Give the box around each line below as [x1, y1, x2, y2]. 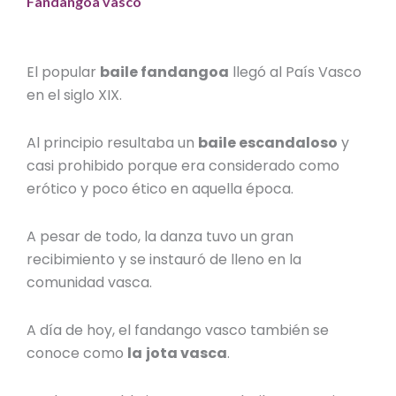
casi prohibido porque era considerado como [27, 156, 340, 177]
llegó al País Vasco [229, 62, 362, 83]
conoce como [27, 343, 128, 364]
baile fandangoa [100, 62, 230, 83]
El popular [27, 62, 101, 83]
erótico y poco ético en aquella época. [27, 179, 294, 200]
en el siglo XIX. [27, 85, 126, 106]
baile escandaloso [198, 133, 339, 154]
